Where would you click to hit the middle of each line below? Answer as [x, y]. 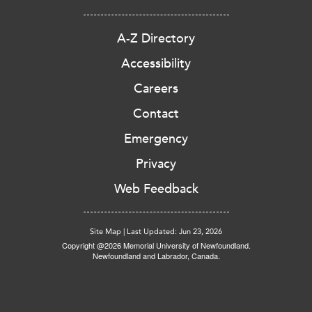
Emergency [156, 139]
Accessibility [156, 64]
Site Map [106, 232]
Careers [156, 89]
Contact [156, 114]
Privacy [156, 164]
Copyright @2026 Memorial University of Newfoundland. [156, 245]
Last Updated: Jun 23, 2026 [174, 232]
